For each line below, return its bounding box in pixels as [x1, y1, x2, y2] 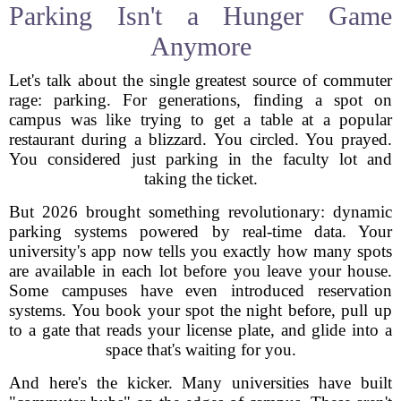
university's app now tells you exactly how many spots [9, 242, 392, 260]
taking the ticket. [143, 169, 258, 188]
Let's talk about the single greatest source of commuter [9, 71, 392, 90]
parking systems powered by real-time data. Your [9, 222, 392, 241]
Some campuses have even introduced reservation [9, 281, 392, 300]
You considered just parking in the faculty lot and [9, 149, 392, 168]
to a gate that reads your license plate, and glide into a [9, 320, 392, 339]
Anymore [149, 31, 252, 61]
